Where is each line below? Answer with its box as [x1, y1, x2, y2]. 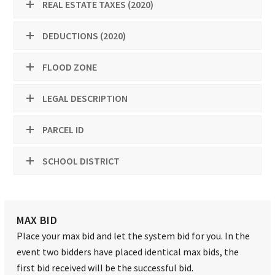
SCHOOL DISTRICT [42, 155, 120, 168]
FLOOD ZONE [42, 61, 98, 74]
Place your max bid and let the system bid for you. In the [17, 230, 250, 242]
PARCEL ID [42, 123, 85, 136]
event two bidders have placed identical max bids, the [17, 246, 239, 258]
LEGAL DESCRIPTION [42, 92, 128, 105]
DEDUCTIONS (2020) [42, 29, 126, 42]
